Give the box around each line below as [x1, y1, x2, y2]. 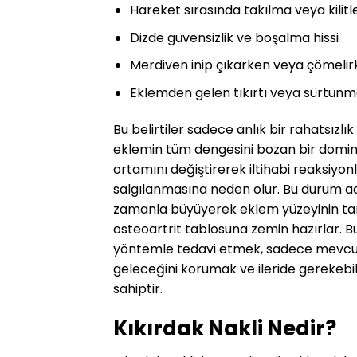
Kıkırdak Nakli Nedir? [113, 313, 336, 343]
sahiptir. [113, 279, 163, 298]
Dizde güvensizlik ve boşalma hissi [129, 28, 339, 47]
